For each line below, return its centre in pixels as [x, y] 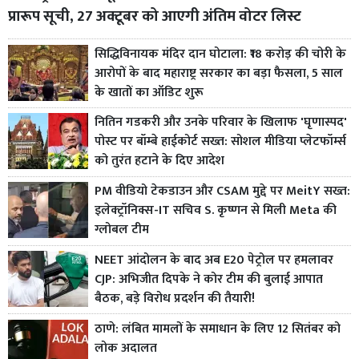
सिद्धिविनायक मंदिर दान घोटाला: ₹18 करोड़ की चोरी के [220, 54]
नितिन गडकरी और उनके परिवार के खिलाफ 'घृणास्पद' [221, 123]
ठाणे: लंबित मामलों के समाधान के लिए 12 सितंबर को [218, 329]
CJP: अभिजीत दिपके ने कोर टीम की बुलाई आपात [209, 279]
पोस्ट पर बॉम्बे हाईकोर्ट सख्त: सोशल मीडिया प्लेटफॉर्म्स [220, 142]
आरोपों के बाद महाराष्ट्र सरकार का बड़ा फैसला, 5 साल [219, 73]
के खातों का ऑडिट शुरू [149, 92]
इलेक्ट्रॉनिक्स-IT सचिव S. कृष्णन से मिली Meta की [216, 211]
